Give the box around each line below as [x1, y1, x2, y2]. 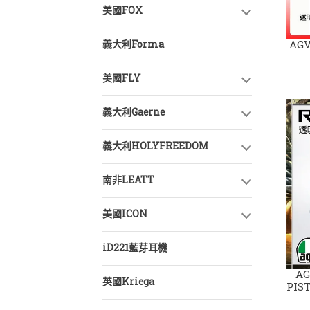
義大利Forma [102, 36, 164, 53]
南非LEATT [102, 172, 154, 189]
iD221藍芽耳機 [102, 239, 167, 257]
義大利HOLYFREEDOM [102, 138, 208, 155]
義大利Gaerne [102, 104, 165, 121]
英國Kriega [102, 273, 154, 291]
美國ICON [102, 206, 147, 223]
